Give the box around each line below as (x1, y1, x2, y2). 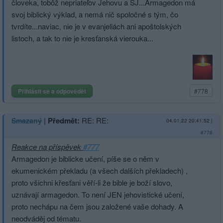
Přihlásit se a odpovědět (18, 86, 86, 96)
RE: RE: (82, 114, 109, 125)
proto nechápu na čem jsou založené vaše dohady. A (11, 201, 183, 212)
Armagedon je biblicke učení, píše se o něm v (11, 153, 159, 164)
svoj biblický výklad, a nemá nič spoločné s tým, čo (11, 8, 178, 19)
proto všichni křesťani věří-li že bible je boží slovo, (11, 177, 172, 188)
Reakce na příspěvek (11, 141, 83, 152)
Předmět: (48, 114, 80, 126)
